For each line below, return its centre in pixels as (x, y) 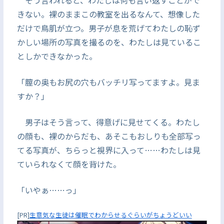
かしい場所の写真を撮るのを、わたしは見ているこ (109, 42)
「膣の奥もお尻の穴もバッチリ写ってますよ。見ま (108, 82)
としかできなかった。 (57, 56)
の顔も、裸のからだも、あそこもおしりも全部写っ (109, 136)
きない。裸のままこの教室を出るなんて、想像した (108, 14)
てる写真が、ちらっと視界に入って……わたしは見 (108, 150)
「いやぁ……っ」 (49, 190)
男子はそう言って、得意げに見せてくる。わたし (108, 122)
